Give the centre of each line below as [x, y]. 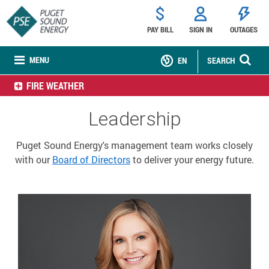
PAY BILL [160, 29]
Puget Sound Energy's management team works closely [134, 145]
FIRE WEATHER [55, 86]
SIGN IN [201, 29]
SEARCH [221, 60]
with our [34, 159]
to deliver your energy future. [192, 159]
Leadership [134, 119]
